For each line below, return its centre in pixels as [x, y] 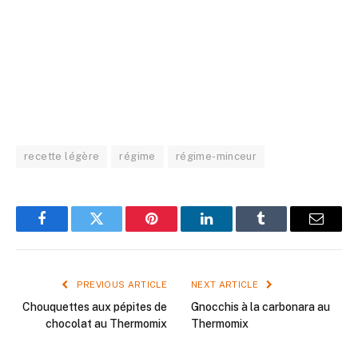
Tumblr [281, 231]
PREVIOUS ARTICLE [120, 285]
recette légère [62, 157]
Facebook [68, 231]
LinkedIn [231, 231]
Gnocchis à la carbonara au [261, 307]
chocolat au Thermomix [106, 324]
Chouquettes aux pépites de [95, 307]
